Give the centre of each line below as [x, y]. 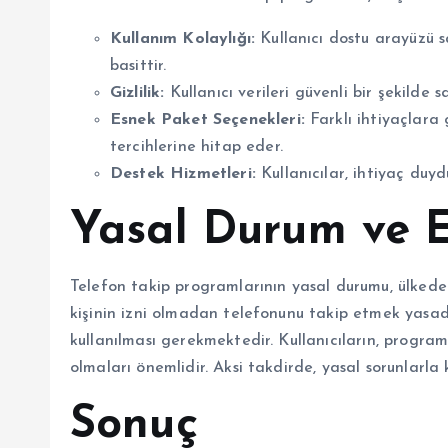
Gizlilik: [137, 92]
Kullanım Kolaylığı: [183, 38]
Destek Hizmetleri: [183, 173]
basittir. [138, 65]
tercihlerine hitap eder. [196, 146]
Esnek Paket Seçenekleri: [207, 119]
